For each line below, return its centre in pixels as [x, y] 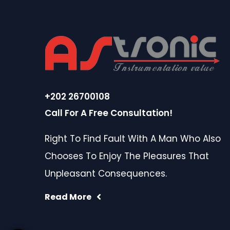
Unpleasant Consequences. [106, 174]
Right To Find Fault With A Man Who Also [133, 139]
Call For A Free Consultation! [109, 113]
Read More [68, 197]
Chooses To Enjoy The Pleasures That [127, 156]
